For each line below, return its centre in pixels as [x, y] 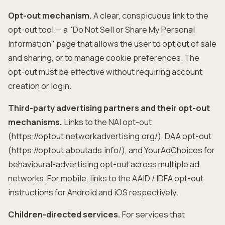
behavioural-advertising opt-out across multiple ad [104, 164]
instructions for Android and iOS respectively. [93, 192]
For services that [153, 214]
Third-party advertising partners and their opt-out [109, 108]
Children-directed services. [64, 214]
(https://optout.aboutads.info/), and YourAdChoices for [111, 150]
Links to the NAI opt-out [107, 122]
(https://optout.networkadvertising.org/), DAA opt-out [110, 136]
